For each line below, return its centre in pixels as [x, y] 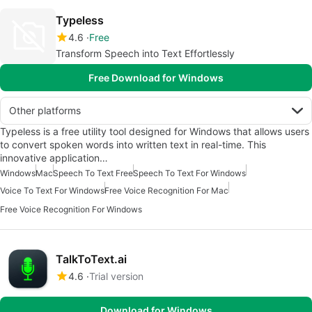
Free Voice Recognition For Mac [166, 191]
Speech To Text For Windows [189, 173]
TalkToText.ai [91, 259]
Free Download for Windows [156, 78]
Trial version [116, 276]
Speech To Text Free [93, 173]
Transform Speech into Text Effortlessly [145, 54]
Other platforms [45, 111]
